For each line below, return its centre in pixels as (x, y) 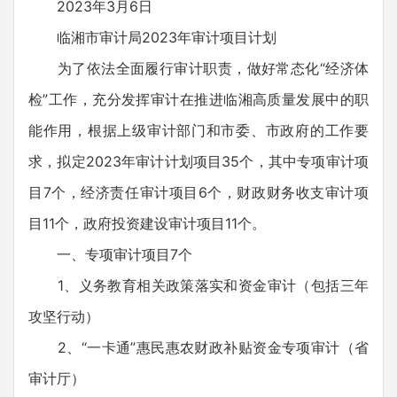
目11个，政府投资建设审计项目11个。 (147, 223)
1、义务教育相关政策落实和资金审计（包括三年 (198, 285)
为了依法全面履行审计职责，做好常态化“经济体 (198, 68)
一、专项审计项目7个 (110, 254)
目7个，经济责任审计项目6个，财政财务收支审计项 (198, 192)
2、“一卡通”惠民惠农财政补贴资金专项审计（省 (198, 347)
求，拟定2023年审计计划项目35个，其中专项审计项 (198, 161)
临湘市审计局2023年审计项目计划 (152, 37)
